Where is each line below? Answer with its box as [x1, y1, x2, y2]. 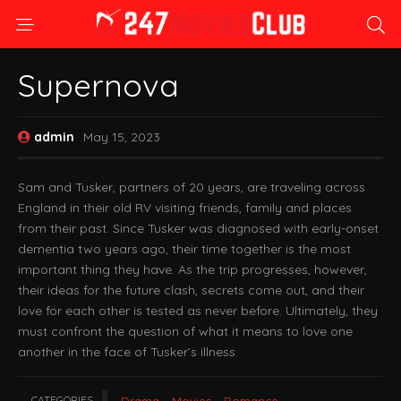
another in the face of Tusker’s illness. [18, 344, 238, 360]
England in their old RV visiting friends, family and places [18, 200, 352, 216]
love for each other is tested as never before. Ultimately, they [18, 303, 378, 319]
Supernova [18, 65, 179, 105]
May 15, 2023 [83, 129, 160, 145]
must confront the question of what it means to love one [18, 323, 353, 339]
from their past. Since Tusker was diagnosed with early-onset [18, 220, 379, 236]
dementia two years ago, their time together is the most [18, 241, 351, 257]
